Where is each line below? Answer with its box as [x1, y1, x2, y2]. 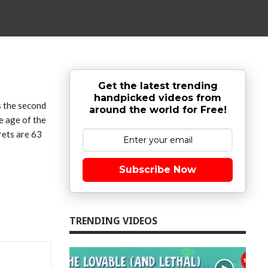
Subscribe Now [119, 163, 196, 175]
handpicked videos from [94, 92, 221, 103]
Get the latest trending [98, 80, 218, 92]
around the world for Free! [89, 103, 227, 115]
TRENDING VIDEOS [69, 214, 157, 227]
